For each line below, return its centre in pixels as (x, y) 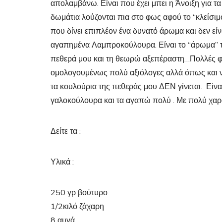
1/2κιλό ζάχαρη (77, 207)
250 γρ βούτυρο (79, 193)
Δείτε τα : (66, 131)
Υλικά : (62, 162)
